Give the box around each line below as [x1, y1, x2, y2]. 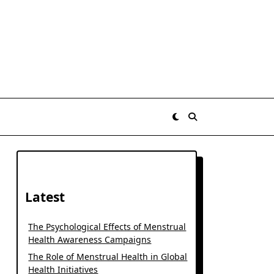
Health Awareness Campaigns [28, 234, 152, 245]
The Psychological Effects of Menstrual [28, 221, 187, 232]
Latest [25, 188, 65, 206]
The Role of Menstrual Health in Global [28, 251, 188, 262]
